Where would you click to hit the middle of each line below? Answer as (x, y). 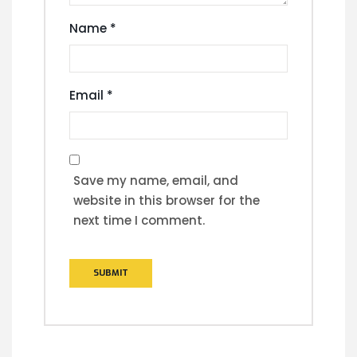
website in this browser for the (167, 200)
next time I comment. (139, 220)
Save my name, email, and (156, 180)
